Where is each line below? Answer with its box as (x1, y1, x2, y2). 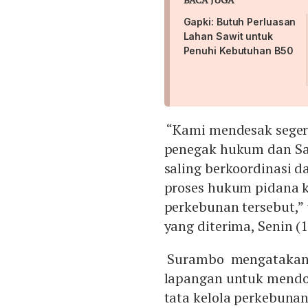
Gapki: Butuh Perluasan (183, 16, 296, 28)
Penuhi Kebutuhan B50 (183, 45, 294, 57)
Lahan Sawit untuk (183, 30, 273, 43)
